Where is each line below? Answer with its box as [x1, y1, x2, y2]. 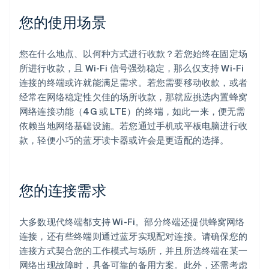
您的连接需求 [19, 181, 106, 200]
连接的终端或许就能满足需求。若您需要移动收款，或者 [19, 76, 248, 89]
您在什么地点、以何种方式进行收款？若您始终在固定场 [19, 47, 248, 60]
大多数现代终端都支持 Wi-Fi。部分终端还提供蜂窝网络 [19, 216, 245, 228]
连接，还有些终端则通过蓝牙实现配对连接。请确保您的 [19, 230, 248, 243]
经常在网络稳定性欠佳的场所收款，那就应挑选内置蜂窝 [19, 91, 248, 103]
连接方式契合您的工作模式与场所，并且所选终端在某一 [19, 244, 248, 257]
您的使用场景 [19, 13, 106, 32]
